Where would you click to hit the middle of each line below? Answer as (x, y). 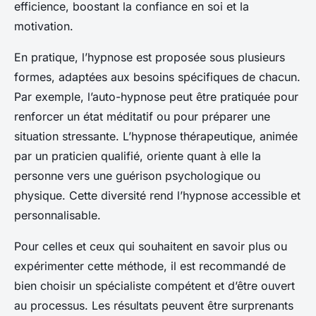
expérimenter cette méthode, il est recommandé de (150, 266)
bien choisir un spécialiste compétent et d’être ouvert (154, 286)
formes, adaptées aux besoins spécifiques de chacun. (157, 77)
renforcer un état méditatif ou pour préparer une (142, 117)
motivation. (44, 26)
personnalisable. (57, 215)
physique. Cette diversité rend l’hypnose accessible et (157, 196)
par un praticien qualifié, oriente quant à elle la (138, 156)
